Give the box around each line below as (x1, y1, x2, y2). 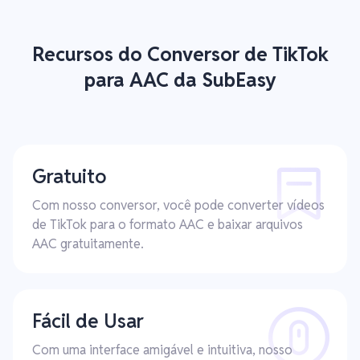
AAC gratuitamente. (32, 235, 144, 252)
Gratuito (32, 164, 106, 189)
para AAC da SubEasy (84, 67, 276, 92)
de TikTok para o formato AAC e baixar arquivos (32, 216, 303, 233)
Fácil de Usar (32, 309, 144, 333)
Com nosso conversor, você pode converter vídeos (32, 197, 325, 214)
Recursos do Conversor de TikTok (31, 42, 329, 67)
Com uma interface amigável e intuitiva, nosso (32, 342, 292, 358)
